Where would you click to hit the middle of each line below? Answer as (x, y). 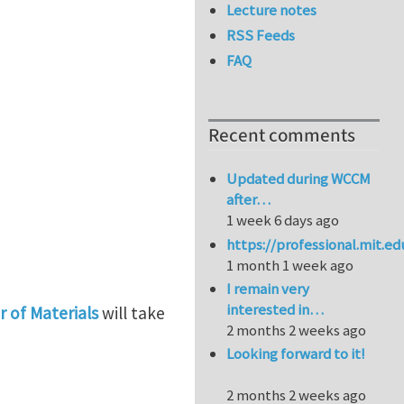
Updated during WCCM (299, 179)
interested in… (275, 310)
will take (132, 313)
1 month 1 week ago (290, 265)
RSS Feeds (261, 36)
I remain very (268, 289)
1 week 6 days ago (283, 220)
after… (249, 200)
